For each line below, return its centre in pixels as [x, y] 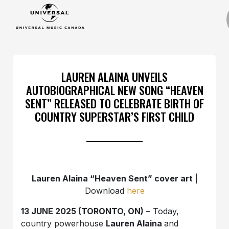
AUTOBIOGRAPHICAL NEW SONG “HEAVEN [114, 89]
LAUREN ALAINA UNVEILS [114, 76]
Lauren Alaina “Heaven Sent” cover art [112, 178]
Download [106, 190]
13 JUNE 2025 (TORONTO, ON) [83, 211]
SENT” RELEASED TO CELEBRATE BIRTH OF [114, 103]
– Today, [162, 211]
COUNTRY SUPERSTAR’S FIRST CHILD [114, 116]
